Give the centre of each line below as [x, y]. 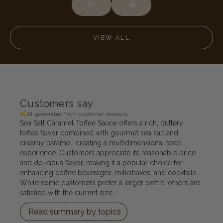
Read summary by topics [75, 212]
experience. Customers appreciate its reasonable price [108, 153]
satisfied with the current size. [67, 193]
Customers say [57, 104]
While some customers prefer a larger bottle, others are [110, 183]
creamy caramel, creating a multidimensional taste [101, 143]
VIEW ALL [111, 38]
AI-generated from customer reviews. [78, 114]
